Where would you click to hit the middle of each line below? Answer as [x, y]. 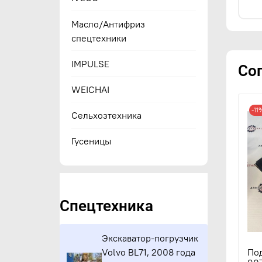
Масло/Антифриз [108, 24]
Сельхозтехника [107, 116]
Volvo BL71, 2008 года [149, 252]
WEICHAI [91, 89]
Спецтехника [107, 206]
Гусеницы [92, 141]
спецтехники [99, 38]
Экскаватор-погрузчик [150, 238]
